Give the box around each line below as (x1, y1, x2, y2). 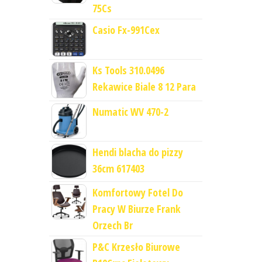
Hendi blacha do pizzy (92, 145, 183, 160)
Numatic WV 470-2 (92, 105, 168, 119)
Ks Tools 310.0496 (92, 63, 164, 77)
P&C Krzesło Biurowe (92, 240, 180, 254)
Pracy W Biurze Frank (92, 202, 181, 216)
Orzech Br (92, 218, 133, 233)
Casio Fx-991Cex (92, 23, 160, 37)
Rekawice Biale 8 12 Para (92, 80, 196, 94)
